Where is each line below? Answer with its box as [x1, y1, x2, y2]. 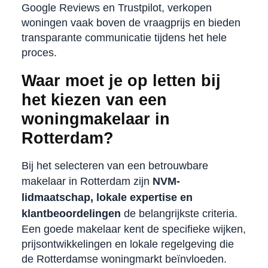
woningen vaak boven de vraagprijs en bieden [21, 16, 240, 29]
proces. [21, 46, 57, 59]
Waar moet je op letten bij [21, 71, 221, 90]
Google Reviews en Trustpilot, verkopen [21, 1, 212, 14]
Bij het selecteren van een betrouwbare [21, 159, 208, 172]
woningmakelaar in [21, 109, 170, 128]
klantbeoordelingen [21, 207, 121, 220]
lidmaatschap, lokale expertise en [21, 191, 193, 203]
